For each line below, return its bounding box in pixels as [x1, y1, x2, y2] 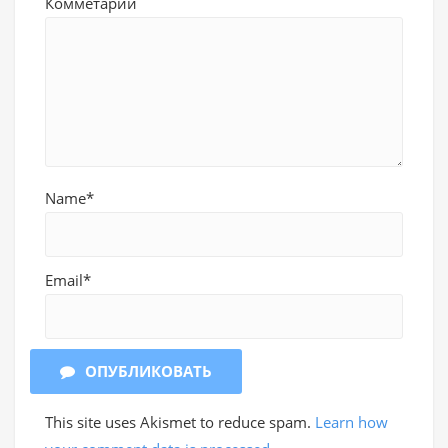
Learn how [315, 412, 388, 433]
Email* [45, 270, 91, 291]
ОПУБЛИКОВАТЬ [85, 361, 212, 382]
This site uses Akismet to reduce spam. [45, 412, 315, 433]
